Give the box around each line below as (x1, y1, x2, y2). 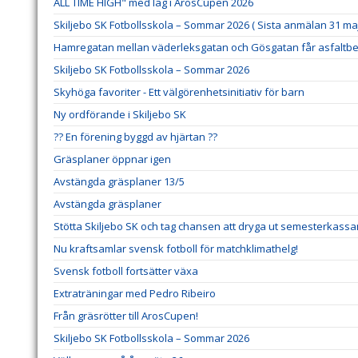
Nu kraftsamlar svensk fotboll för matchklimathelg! (54, 241, 298, 257)
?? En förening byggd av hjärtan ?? (54, 129, 217, 145)
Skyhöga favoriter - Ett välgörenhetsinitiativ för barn (54, 85, 304, 100)
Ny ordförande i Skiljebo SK (54, 107, 186, 122)
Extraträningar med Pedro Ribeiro (54, 286, 216, 301)
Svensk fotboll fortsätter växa (54, 264, 198, 279)
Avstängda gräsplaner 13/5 (54, 174, 185, 189)
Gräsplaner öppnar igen (54, 152, 171, 167)
